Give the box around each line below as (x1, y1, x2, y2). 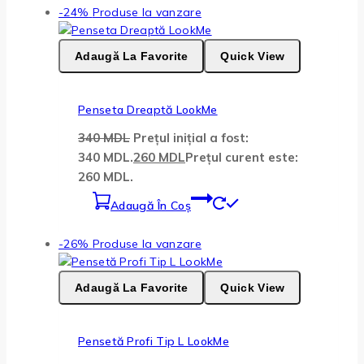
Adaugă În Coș (110, 197, 191, 213)
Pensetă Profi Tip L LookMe (78, 334, 229, 349)
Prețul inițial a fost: (133, 129, 249, 145)
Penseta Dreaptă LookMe (78, 102, 218, 118)
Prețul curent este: (185, 149, 298, 165)
